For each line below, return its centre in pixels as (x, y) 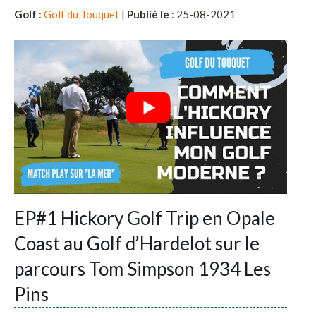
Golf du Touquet (81, 14)
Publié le (148, 14)
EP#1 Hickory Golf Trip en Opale (145, 218)
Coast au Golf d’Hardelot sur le (137, 244)
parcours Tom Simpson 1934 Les (142, 269)
